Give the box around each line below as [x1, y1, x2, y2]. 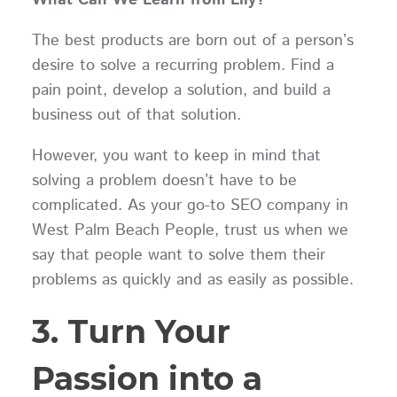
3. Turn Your [31, 311, 230, 351]
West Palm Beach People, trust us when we [31, 218, 348, 242]
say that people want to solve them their [31, 243, 325, 267]
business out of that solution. [31, 103, 252, 127]
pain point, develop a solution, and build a [31, 78, 331, 102]
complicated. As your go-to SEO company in [31, 193, 348, 217]
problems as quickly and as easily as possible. [31, 268, 364, 292]
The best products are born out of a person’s [31, 28, 354, 52]
